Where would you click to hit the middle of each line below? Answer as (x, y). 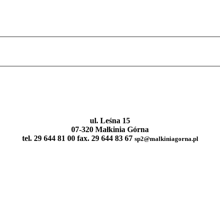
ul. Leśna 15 (110, 120)
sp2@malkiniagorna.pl (166, 138)
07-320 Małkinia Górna (110, 129)
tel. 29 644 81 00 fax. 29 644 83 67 (78, 138)
